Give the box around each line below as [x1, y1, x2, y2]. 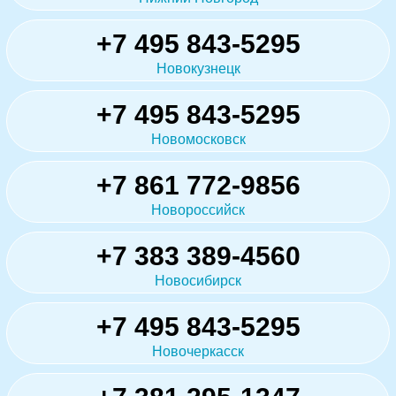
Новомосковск [150, 131, 246, 147]
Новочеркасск [152, 343, 244, 359]
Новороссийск [151, 202, 245, 217]
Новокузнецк [156, 60, 240, 76]
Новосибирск [155, 272, 241, 288]
